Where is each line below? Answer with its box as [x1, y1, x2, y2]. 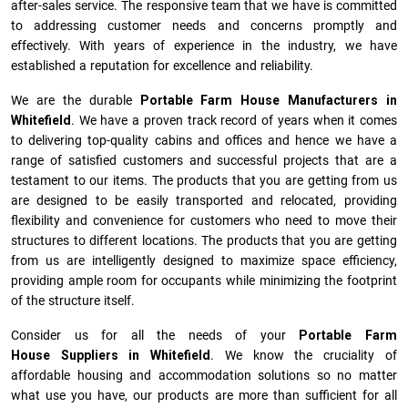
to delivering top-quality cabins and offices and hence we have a [11, 133, 397, 148]
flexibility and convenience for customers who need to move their [11, 213, 397, 229]
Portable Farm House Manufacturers [139, 93, 379, 108]
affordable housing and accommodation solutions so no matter [11, 368, 397, 383]
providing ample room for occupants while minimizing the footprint [11, 273, 397, 289]
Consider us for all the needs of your [11, 328, 300, 343]
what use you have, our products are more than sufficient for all [11, 388, 397, 403]
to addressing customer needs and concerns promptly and [11, 18, 397, 34]
